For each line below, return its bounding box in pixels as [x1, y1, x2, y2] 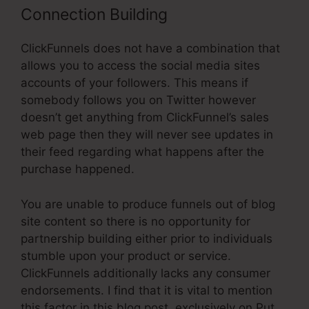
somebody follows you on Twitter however [21, 93, 256, 108]
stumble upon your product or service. [21, 248, 231, 263]
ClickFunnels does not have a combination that [21, 41, 280, 56]
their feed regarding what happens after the [21, 145, 264, 159]
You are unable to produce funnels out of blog [21, 197, 275, 211]
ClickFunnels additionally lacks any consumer [21, 266, 270, 280]
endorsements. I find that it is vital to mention [21, 283, 272, 297]
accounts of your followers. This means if [21, 76, 248, 90]
